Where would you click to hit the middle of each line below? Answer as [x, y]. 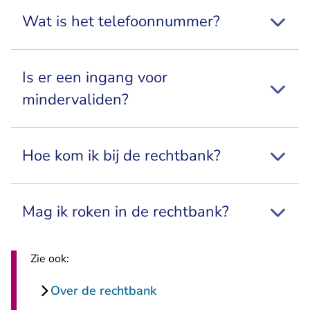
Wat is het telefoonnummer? [121, 21]
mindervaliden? [75, 99]
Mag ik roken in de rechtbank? [126, 211]
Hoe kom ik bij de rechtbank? [121, 155]
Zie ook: [50, 258]
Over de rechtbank [103, 290]
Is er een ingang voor [95, 77]
